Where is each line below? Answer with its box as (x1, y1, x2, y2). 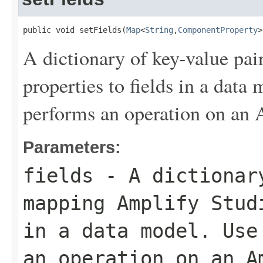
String (145, 25, 173, 35)
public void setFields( (23, 25, 126, 35)
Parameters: (23, 137, 121, 157)
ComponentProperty (178, 25, 258, 35)
